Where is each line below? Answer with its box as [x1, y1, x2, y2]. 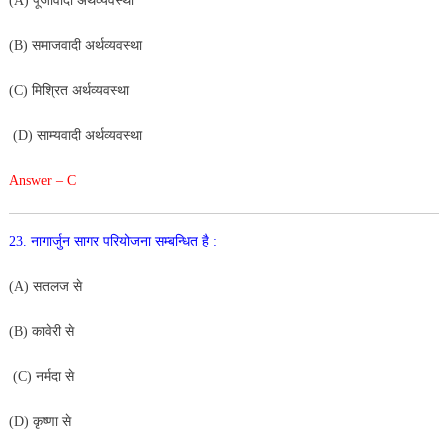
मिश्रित [31, 82, 72, 98]
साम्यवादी [36, 127, 85, 143]
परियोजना [102, 233, 155, 249]
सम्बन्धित [154, 233, 202, 249]
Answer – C [8, 172, 76, 188]
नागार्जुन [30, 233, 74, 249]
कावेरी [31, 323, 65, 339]
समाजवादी [31, 37, 85, 53]
